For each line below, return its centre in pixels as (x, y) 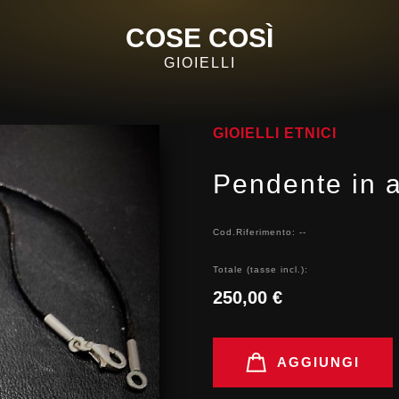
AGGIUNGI (318, 362)
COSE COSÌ (199, 38)
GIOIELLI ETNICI (275, 134)
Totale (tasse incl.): (261, 270)
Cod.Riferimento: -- (260, 232)
